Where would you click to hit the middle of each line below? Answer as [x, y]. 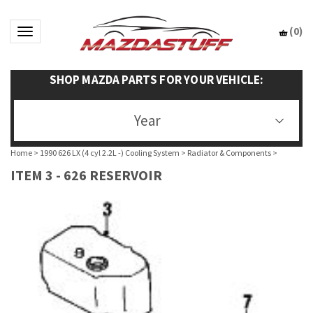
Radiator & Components [229, 153]
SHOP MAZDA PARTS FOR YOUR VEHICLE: [156, 80]
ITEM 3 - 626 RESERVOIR [86, 175]
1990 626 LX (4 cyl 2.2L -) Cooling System [110, 153]
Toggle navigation [64, 33]
